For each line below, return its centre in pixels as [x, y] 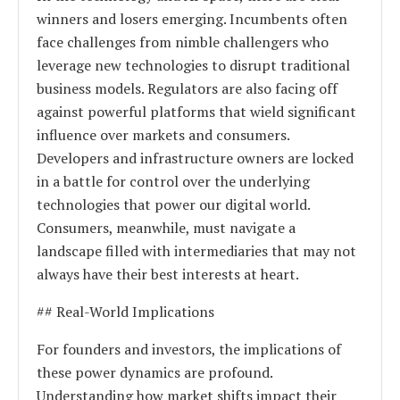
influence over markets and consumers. [163, 134]
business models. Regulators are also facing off [187, 88]
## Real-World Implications [125, 311]
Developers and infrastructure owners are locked [195, 158]
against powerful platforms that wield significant [196, 111]
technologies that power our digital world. [173, 204]
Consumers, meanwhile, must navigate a [166, 227]
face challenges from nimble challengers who [183, 42]
